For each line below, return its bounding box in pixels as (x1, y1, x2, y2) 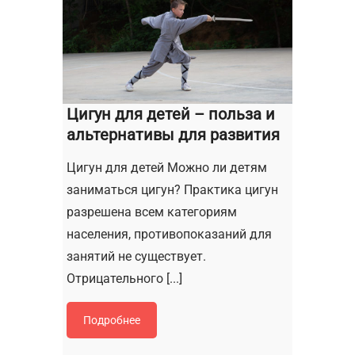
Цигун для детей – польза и (67, 104, 275, 124)
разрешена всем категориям (67, 204, 237, 219)
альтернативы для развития (67, 124, 280, 144)
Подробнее (83, 313, 140, 326)
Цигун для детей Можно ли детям (67, 159, 267, 175)
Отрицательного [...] (67, 270, 182, 286)
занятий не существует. (67, 248, 206, 264)
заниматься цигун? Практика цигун (67, 181, 278, 197)
